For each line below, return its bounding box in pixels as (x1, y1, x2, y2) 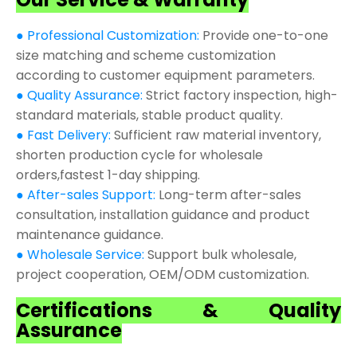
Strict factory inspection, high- (143, 85, 338, 104)
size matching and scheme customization (16, 45, 276, 65)
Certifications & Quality (16, 296, 341, 324)
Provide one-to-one (199, 25, 328, 45)
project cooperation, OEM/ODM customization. (16, 265, 309, 284)
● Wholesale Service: (16, 245, 147, 264)
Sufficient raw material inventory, (114, 125, 321, 144)
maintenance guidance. (16, 225, 163, 244)
